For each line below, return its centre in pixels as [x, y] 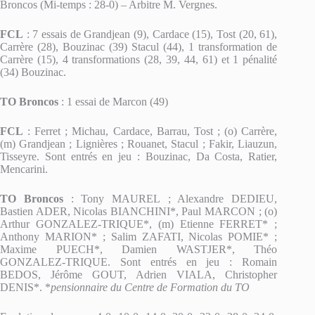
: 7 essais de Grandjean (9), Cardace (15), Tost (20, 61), [150, 34]
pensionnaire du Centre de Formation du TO [150, 287]
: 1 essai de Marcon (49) [113, 102]
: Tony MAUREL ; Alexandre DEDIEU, [174, 199]
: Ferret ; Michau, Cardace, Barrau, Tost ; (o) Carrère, [150, 131]
